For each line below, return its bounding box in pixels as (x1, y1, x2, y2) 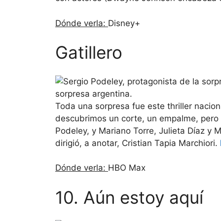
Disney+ (108, 18, 140, 28)
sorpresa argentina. (55, 88, 132, 99)
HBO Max (108, 163, 146, 173)
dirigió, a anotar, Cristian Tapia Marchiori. (55, 138, 220, 148)
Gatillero (55, 42, 122, 63)
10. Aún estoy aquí (55, 186, 203, 208)
